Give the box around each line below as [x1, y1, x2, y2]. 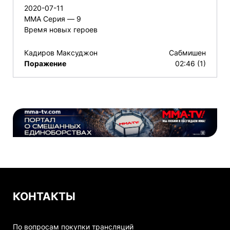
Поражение [24, 59, 66, 68]
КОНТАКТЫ [13, 190, 75, 203]
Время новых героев [24, 25, 98, 34]
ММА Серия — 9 [24, 14, 81, 24]
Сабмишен [169, 48, 206, 57]
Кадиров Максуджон [24, 48, 98, 57]
